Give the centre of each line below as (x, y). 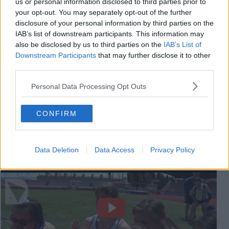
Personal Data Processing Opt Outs (89, 86)
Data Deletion (56, 150)
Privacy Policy (172, 150)
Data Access (114, 150)
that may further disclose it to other (153, 55)
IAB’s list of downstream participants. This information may (110, 34)
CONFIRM (57, 113)
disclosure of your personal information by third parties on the (114, 23)
